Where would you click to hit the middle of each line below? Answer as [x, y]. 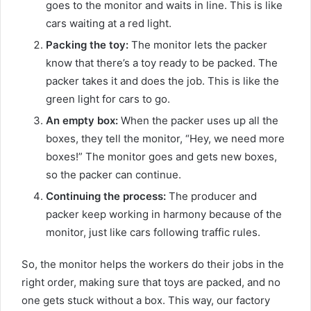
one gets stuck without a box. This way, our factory [146, 301]
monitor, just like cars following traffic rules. [153, 233]
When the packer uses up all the [198, 121]
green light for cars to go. [108, 99]
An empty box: [82, 121]
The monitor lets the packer [198, 45]
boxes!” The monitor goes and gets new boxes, [161, 157]
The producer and [211, 196]
